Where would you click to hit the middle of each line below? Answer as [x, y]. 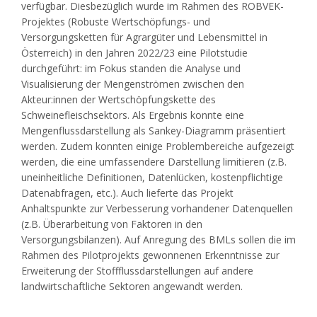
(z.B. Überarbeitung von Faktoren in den [112, 224]
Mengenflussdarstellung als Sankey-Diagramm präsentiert [154, 131]
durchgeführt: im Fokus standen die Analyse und [131, 69]
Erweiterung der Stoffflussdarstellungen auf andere [137, 271]
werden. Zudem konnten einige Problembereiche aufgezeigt [158, 146]
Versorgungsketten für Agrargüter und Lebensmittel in [144, 38]
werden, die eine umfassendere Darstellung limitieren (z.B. [154, 162]
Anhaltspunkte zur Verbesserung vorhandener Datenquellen [157, 209]
